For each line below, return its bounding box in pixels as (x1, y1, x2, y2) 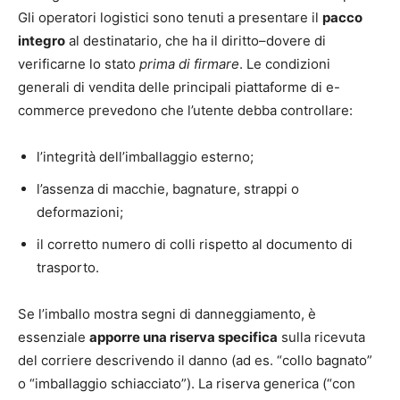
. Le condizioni (239, 54, 330, 72)
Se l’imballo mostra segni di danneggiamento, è (18, 304, 316, 322)
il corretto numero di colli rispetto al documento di (37, 235, 353, 253)
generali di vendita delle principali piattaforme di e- (18, 78, 340, 96)
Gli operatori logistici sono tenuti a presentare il (18, 8, 322, 26)
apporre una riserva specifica (89, 328, 278, 346)
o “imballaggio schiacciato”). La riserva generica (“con (18, 374, 355, 392)
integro (18, 31, 65, 49)
